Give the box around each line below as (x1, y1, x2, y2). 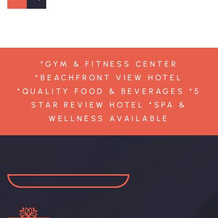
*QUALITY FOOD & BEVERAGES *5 (17, 87, 201, 96)
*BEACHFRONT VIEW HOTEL (35, 73, 183, 82)
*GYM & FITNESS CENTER (40, 59, 178, 69)
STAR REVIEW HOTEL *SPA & (31, 100, 187, 109)
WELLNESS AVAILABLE (48, 114, 170, 123)
